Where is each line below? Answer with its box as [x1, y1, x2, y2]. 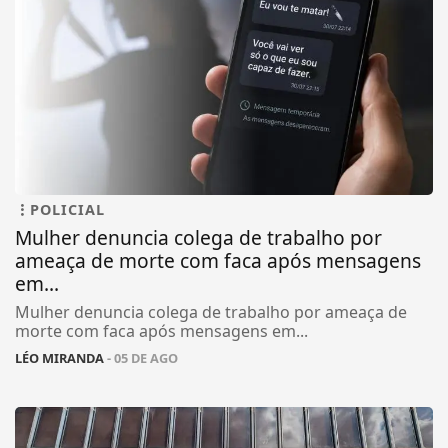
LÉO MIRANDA [15, 349, 104, 368]
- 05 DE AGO [104, 349, 178, 368]
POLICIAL [30, 200, 105, 220]
